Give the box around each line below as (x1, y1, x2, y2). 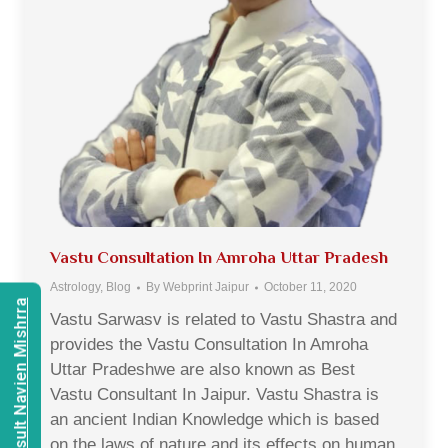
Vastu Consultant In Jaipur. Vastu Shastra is (50, 385, 379, 404)
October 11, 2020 (264, 280, 357, 294)
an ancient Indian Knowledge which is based (50, 410, 379, 429)
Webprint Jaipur (163, 280, 249, 294)
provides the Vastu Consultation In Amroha (50, 335, 368, 354)
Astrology (50, 280, 100, 294)
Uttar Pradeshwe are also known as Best (50, 360, 355, 379)
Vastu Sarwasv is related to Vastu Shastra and (50, 310, 397, 329)
